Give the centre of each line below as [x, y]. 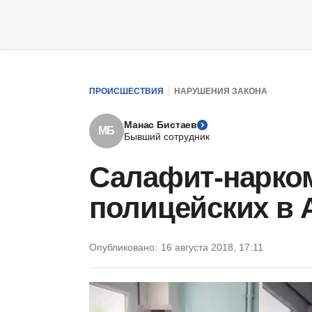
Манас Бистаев [161, 125]
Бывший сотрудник [167, 136]
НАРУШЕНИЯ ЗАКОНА [221, 91]
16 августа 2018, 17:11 [212, 247]
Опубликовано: [123, 247]
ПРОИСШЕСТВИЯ [126, 91]
